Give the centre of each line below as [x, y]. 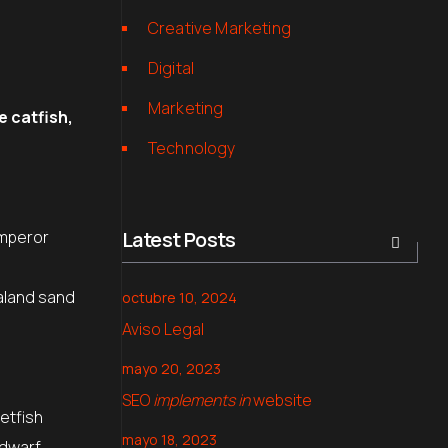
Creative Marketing [219, 28]
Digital [171, 68]
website [281, 400]
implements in [201, 400]
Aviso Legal [163, 329]
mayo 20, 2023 [171, 368]
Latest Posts [179, 239]
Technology [192, 148]
